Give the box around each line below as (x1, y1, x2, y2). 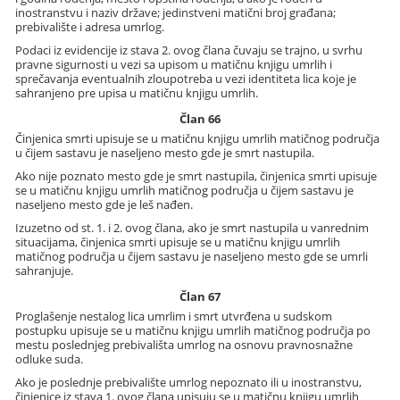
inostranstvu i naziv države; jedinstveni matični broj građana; (15, 4, 337, 21)
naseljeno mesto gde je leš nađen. (15, 196, 194, 212)
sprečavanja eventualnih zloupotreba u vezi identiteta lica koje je (15, 70, 357, 87)
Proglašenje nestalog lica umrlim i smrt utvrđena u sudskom (15, 308, 333, 325)
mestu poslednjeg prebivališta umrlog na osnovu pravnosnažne (15, 337, 354, 354)
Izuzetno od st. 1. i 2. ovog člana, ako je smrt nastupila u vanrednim (15, 219, 370, 236)
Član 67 (179, 287, 221, 304)
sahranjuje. (15, 262, 74, 279)
